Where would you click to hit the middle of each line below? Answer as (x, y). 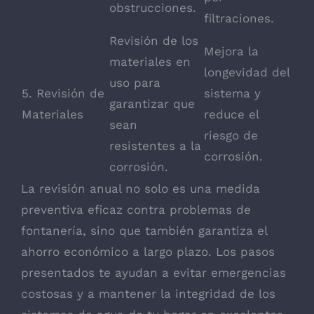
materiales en (150, 62)
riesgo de (231, 136)
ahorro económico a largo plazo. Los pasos (148, 252)
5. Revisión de (63, 94)
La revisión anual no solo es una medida (141, 189)
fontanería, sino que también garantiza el (144, 231)
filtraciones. (239, 19)
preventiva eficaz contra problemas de (136, 210)
